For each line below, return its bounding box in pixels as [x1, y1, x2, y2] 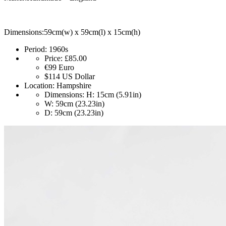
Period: [24, 45, 47, 54]
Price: [44, 54, 63, 63]
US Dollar [62, 72, 95, 81]
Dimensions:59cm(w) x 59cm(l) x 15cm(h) [4, 28, 140, 37]
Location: [24, 81, 54, 90]
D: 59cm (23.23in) [44, 108, 103, 118]
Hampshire [54, 81, 91, 90]
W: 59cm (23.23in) [44, 99, 104, 108]
